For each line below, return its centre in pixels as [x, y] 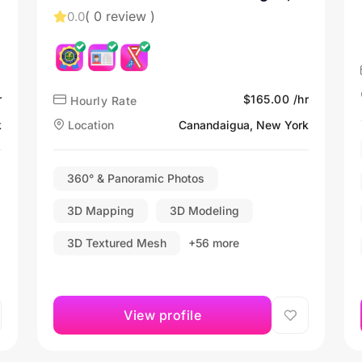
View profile [162, 315]
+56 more [214, 242]
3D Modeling [204, 210]
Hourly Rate [102, 100]
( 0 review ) [120, 16]
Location [89, 124]
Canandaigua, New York [244, 124]
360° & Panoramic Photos [136, 178]
